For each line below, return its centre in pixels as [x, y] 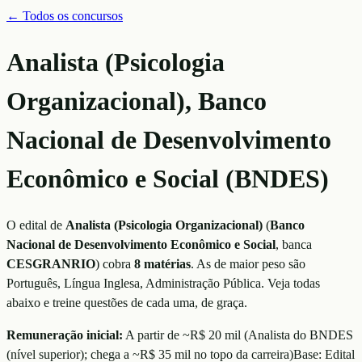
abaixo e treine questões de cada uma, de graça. [127, 302]
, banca [294, 244]
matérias [166, 263]
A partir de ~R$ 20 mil [183, 335]
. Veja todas [290, 283]
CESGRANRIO [51, 263]
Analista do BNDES [301, 335]
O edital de [36, 225]
